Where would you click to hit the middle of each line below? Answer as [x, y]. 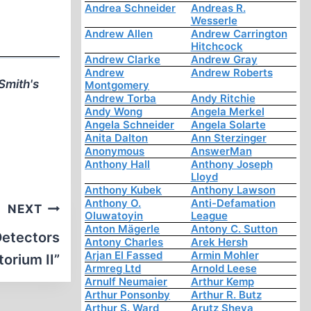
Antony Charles [124, 242]
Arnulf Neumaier [126, 282]
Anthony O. [113, 203]
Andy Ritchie [223, 99]
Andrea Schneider [131, 8]
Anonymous [115, 151]
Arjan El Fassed [124, 255]
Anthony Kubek [124, 190]
